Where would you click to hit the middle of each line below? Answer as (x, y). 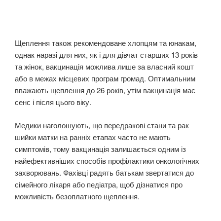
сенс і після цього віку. (53, 102)
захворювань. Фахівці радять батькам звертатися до (104, 172)
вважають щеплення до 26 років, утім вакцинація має (105, 90)
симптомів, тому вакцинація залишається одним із (100, 148)
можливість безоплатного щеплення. (77, 196)
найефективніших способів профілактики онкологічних (107, 160)
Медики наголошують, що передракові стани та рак (102, 125)
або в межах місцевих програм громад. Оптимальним (105, 78)
